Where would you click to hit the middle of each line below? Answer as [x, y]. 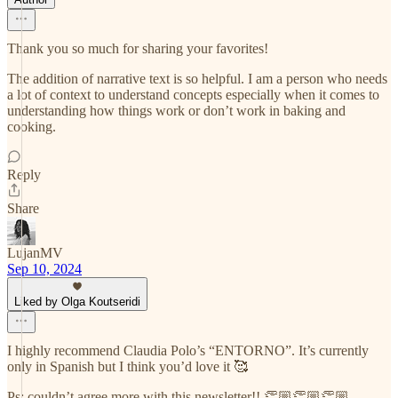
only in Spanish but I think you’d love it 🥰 [127, 366]
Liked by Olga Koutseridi [77, 302]
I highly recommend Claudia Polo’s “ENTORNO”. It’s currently [188, 350]
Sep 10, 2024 [44, 269]
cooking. [32, 127]
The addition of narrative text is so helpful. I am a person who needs [197, 79]
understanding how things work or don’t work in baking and [176, 111]
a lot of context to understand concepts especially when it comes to [193, 95]
